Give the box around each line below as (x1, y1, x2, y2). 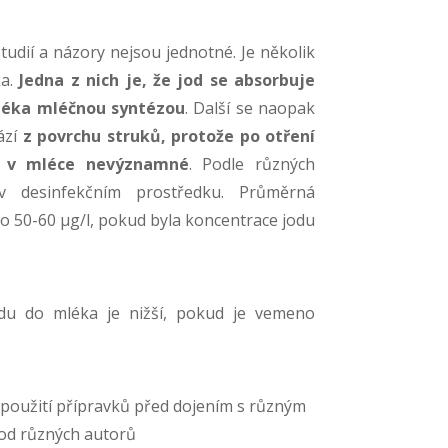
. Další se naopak (185, 96, 316, 119)
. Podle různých (188, 152, 316, 175)
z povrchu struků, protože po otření (22, 124, 316, 147)
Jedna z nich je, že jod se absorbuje (19, 68, 316, 91)
